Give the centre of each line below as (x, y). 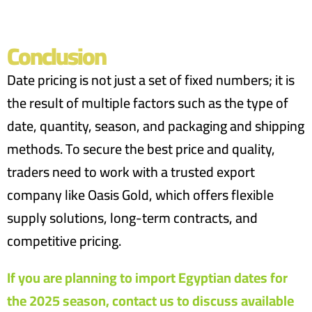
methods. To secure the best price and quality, (141, 149)
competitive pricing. (64, 241)
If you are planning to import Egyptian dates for (147, 278)
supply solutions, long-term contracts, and (132, 218)
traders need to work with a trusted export (131, 172)
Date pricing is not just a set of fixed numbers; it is (151, 80)
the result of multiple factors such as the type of (148, 103)
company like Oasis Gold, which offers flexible (140, 195)
